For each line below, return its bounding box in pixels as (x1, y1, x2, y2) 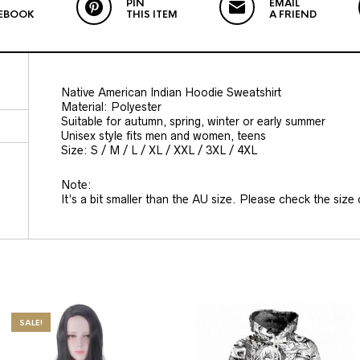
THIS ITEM (125, 8, 178, 22)
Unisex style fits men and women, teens (61, 129, 266, 143)
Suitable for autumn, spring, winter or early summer (61, 115, 325, 129)
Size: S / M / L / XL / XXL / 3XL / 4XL (61, 144, 257, 157)
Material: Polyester (61, 100, 162, 114)
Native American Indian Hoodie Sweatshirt (61, 86, 281, 100)
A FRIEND (268, 8, 317, 22)
